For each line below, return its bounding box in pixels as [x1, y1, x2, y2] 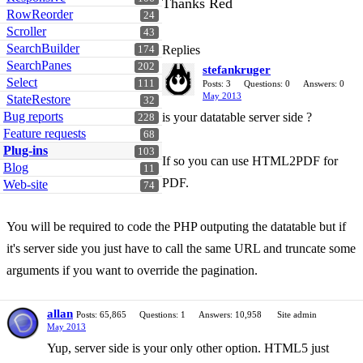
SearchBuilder [6, 41, 79, 55]
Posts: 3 [203, 79, 231, 88]
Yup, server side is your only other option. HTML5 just [47, 341, 329, 355]
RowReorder [6, 7, 73, 21]
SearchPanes [6, 58, 71, 72]
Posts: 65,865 [76, 310, 126, 319]
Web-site [3, 177, 48, 191]
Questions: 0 [244, 79, 290, 88]
